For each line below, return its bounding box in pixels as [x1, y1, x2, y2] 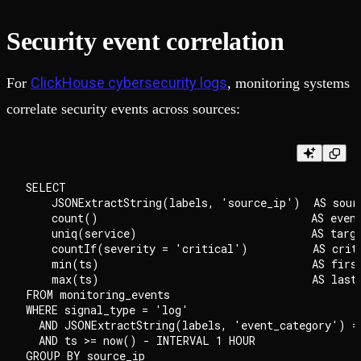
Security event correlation [6, 27, 284, 56]
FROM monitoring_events [26, 287, 170, 303]
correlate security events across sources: [6, 101, 240, 118]
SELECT [26, 180, 66, 196]
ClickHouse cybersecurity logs [31, 74, 227, 92]
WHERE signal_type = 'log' [26, 302, 189, 318]
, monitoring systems [227, 75, 350, 92]
